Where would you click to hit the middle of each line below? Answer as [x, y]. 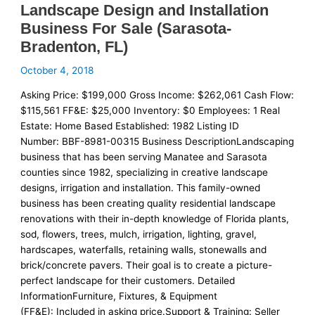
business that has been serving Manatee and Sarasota [144, 157]
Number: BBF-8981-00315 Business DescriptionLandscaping [157, 142]
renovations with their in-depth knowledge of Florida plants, [155, 219]
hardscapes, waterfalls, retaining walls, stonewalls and [144, 250]
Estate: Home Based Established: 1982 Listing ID [130, 126]
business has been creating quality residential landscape [148, 204]
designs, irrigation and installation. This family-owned [141, 188]
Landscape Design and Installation [145, 11]
